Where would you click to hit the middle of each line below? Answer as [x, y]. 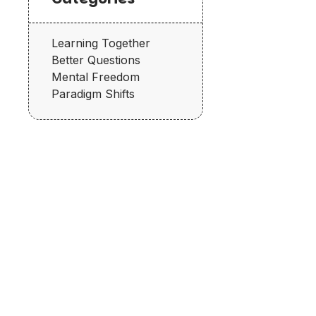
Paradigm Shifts [93, 93]
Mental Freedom [96, 77]
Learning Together [101, 43]
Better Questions [96, 60]
